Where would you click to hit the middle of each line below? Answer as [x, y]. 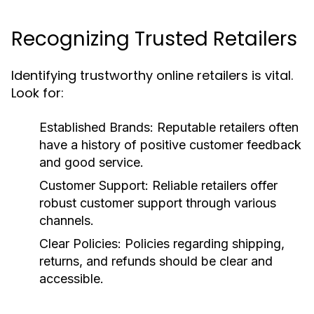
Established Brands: [96, 127]
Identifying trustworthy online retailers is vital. [152, 75]
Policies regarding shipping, [203, 244]
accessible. [71, 279]
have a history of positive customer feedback [170, 145]
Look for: [37, 93]
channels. [67, 220]
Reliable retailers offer [213, 185]
